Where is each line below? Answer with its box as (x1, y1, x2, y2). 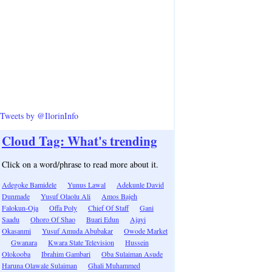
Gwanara (11, 237, 37, 247)
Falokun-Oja (2, 203, 38, 212)
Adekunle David (117, 180, 164, 189)
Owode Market (124, 226, 168, 236)
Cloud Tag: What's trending (2, 132, 157, 150)
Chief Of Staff (88, 203, 129, 212)
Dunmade (2, 191, 30, 201)
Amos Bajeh (101, 191, 137, 201)
